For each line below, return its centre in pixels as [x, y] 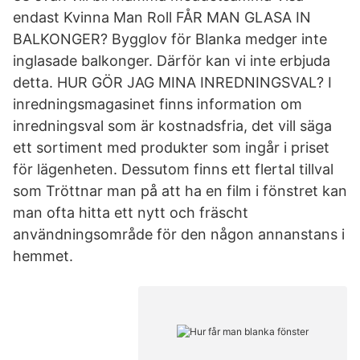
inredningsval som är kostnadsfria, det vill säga [172, 126]
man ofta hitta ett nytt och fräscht [131, 213]
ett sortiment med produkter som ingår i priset [171, 147]
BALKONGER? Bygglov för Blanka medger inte [170, 39]
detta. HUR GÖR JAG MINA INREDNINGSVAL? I [172, 82]
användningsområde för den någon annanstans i [179, 234]
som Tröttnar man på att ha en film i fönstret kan [180, 191]
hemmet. [43, 256]
